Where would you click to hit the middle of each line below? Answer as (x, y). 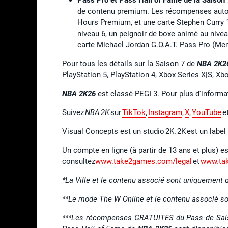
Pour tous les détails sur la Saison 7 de (130, 63)
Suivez (74, 112)
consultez (79, 161)
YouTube (207, 112)
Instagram (165, 112)
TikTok (134, 112)
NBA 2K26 (79, 93)
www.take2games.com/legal (144, 161)
